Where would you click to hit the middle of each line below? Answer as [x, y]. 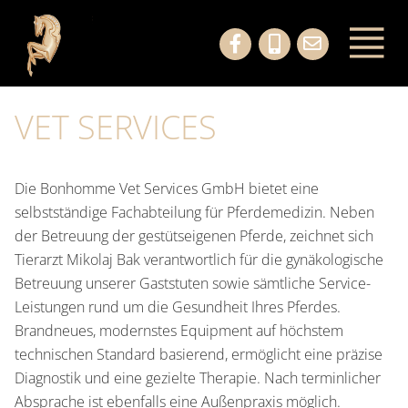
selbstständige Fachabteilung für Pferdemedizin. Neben [194, 212]
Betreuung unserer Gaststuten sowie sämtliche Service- [193, 283]
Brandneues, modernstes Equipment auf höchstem [179, 331]
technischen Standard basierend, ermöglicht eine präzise [199, 354]
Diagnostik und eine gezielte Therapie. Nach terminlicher [198, 378]
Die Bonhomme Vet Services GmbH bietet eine [167, 189]
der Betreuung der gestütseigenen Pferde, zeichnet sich [194, 236]
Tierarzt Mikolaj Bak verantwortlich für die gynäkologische [199, 260]
